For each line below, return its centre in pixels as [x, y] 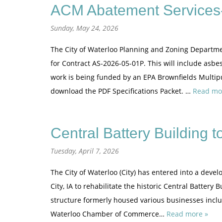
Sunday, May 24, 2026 [84, 28]
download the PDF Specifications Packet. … [122, 91]
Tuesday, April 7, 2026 [85, 151]
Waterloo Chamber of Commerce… [109, 214]
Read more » [187, 214]
